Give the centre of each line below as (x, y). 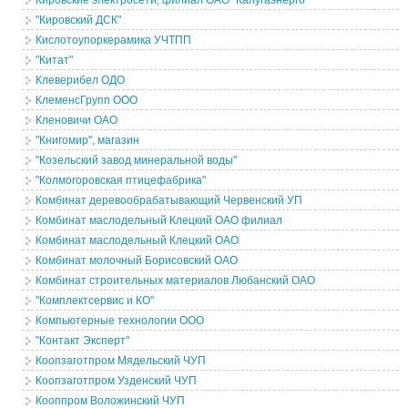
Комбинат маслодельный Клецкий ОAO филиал (159, 220)
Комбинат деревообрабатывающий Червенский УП (169, 200)
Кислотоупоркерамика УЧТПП (114, 40)
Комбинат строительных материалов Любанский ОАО (176, 280)
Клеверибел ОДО (81, 80)
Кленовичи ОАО (77, 120)
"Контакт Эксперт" (83, 341)
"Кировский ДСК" (79, 20)
